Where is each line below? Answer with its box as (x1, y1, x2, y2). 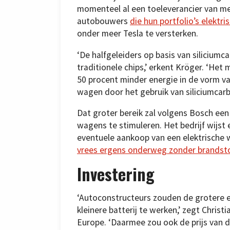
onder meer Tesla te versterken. (77, 28, 198, 40)
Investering (77, 161, 155, 186)
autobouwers (77, 15, 130, 27)
